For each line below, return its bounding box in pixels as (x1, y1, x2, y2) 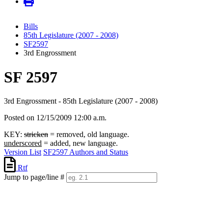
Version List (4, 148, 41, 157)
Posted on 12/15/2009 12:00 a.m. (4, 113, 107, 122)
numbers (3, 191, 30, 200)
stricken (24, 130, 48, 139)
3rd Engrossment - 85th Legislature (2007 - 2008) (4, 97, 158, 106)
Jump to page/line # (4, 173, 64, 182)
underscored (4, 139, 42, 148)
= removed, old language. (48, 130, 129, 139)
